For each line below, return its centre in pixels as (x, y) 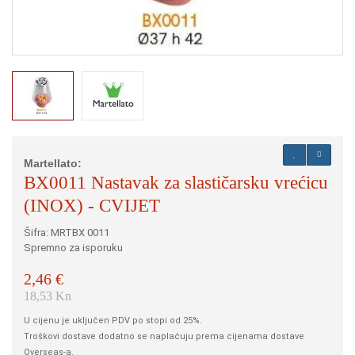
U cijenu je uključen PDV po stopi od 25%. (113, 321)
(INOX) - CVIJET (92, 206)
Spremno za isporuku (73, 248)
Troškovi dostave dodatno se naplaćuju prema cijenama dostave (164, 336)
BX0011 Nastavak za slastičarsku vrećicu (176, 183)
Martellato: (53, 163)
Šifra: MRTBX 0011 (67, 233)
